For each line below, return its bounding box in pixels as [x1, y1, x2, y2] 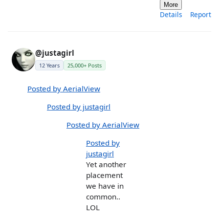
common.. [86, 192, 120, 202]
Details [160, 10, 182, 20]
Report [190, 10, 211, 20]
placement [86, 170, 123, 180]
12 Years [39, 62, 60, 69]
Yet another [86, 159, 126, 170]
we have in [86, 181, 124, 191]
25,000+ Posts [67, 62, 102, 69]
